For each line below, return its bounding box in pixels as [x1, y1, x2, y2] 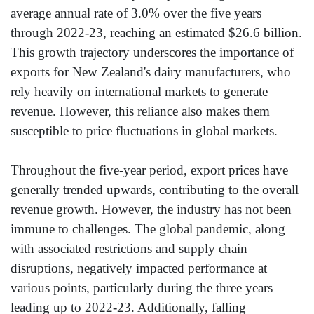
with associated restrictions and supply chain [11, 241, 247, 257]
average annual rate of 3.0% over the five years [11, 6, 261, 21]
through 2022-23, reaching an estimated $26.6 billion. [11, 25, 302, 41]
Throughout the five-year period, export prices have [11, 163, 288, 178]
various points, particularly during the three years [11, 280, 273, 296]
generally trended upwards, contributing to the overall [11, 182, 299, 198]
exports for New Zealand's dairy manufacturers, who [11, 64, 291, 80]
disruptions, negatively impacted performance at [11, 261, 267, 276]
